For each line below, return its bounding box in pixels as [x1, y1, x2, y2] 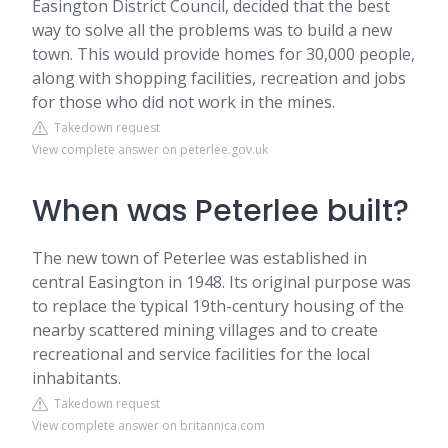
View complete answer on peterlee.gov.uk [32, 141, 268, 158]
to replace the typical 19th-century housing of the [32, 295, 404, 317]
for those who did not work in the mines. [32, 91, 335, 113]
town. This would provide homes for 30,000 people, [32, 43, 415, 65]
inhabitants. [32, 367, 121, 389]
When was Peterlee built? [32, 190, 409, 232]
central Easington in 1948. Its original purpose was [32, 271, 411, 293]
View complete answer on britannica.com [32, 417, 265, 434]
